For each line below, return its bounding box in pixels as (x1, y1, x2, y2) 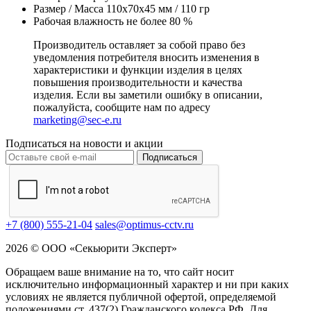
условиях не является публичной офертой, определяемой (6, 291, 276, 303)
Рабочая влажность (33, 15, 124, 28)
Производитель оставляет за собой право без (33, 39, 245, 51)
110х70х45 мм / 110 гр (106, 3, 210, 15)
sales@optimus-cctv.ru (95, 219, 194, 231)
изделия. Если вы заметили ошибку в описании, (33, 89, 262, 101)
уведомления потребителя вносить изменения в (33, 51, 260, 64)
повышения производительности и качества (33, 76, 242, 89)
